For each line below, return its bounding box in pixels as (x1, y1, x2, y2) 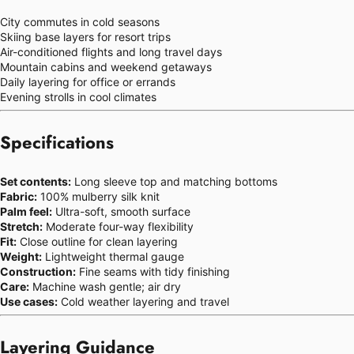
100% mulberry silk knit (37, 189, 160, 203)
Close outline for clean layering (17, 234, 178, 248)
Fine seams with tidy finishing (76, 264, 230, 278)
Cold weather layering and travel (58, 294, 229, 308)
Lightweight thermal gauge (42, 249, 184, 263)
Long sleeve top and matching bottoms (71, 174, 277, 188)
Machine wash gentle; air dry (29, 279, 181, 293)
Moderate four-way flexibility (43, 219, 194, 233)
